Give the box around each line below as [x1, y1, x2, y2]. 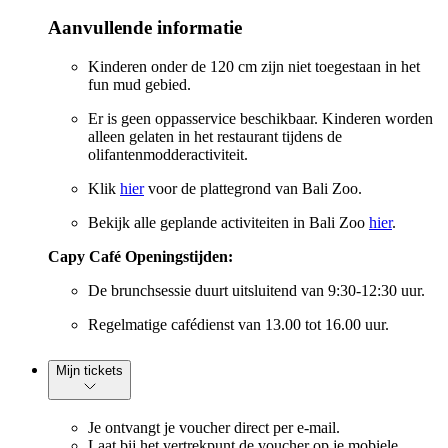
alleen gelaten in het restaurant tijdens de [88, 127, 342, 145]
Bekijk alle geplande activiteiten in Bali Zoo [88, 213, 369, 231]
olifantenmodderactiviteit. [88, 145, 248, 163]
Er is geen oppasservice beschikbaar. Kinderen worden [88, 109, 433, 127]
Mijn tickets [56, 362, 123, 378]
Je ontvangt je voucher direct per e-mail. [88, 419, 340, 437]
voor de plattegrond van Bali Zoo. [144, 179, 362, 197]
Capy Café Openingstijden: [48, 247, 233, 265]
